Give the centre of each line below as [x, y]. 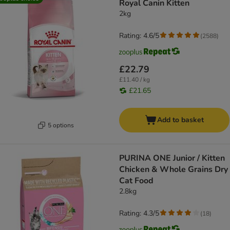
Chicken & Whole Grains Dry [174, 170]
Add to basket [180, 120]
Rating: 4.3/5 [139, 214]
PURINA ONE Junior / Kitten [172, 158]
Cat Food [136, 181]
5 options [61, 125]
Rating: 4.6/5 [139, 36]
